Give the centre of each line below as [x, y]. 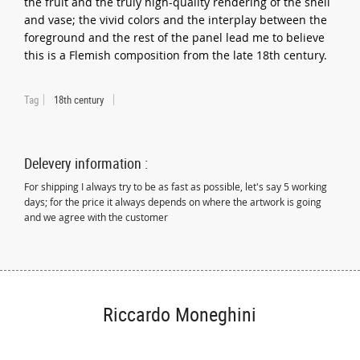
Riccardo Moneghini [180, 315]
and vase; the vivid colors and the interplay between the [176, 19]
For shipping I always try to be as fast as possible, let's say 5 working [176, 186]
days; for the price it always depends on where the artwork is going [173, 202]
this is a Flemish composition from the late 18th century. [176, 55]
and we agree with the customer [96, 217]
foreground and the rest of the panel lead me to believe [175, 37]
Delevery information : [86, 163]
